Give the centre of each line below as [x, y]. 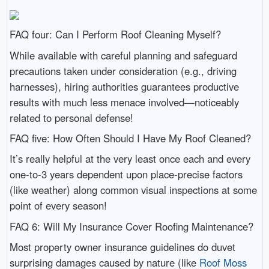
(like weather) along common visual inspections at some [133, 190]
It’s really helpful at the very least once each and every [130, 159]
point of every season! [58, 206]
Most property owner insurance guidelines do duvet [122, 247]
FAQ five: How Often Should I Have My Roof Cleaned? [130, 138]
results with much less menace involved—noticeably [124, 102]
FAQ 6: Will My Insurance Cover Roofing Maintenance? [131, 226]
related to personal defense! [71, 117]
